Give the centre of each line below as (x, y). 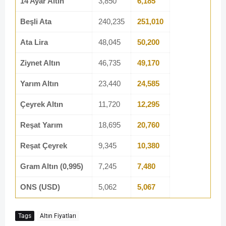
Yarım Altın (39, 84)
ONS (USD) (40, 187)
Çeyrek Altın (42, 104)
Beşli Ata (36, 22)
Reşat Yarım (41, 125)
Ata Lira (34, 42)
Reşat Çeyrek (44, 146)
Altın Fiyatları (58, 216)
